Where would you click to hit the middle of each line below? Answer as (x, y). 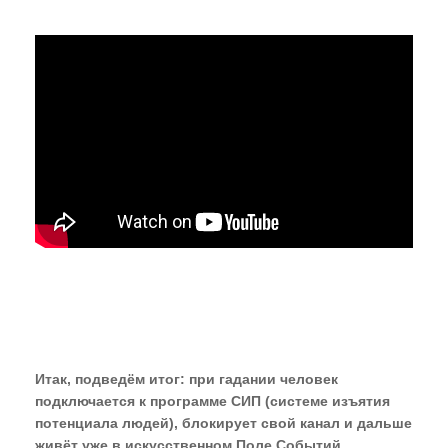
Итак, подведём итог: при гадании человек (186, 379)
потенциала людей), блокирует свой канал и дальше (223, 423)
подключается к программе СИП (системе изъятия (212, 401)
